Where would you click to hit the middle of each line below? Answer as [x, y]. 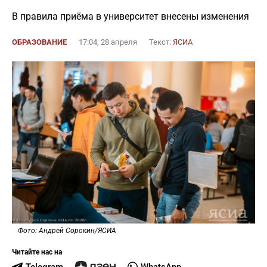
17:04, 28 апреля [108, 42]
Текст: [161, 42]
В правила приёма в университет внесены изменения [131, 16]
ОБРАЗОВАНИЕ [39, 42]
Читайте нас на [37, 252]
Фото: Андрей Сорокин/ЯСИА [67, 231]
